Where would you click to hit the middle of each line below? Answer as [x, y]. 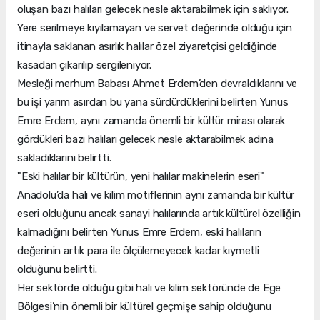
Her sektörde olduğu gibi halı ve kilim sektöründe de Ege [149, 288]
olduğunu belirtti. [57, 270]
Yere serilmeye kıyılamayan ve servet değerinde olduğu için [155, 28]
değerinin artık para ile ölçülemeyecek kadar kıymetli [138, 251]
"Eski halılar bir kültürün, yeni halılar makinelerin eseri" [141, 177]
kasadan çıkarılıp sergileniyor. [85, 65]
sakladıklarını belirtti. [64, 158]
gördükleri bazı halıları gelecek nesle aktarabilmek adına [146, 140]
